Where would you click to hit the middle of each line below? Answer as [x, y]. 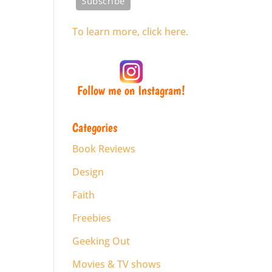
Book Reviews [104, 148]
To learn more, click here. [131, 31]
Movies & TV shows [117, 264]
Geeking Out [101, 241]
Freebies [92, 218]
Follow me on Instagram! [131, 90]
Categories [95, 127]
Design [88, 172]
